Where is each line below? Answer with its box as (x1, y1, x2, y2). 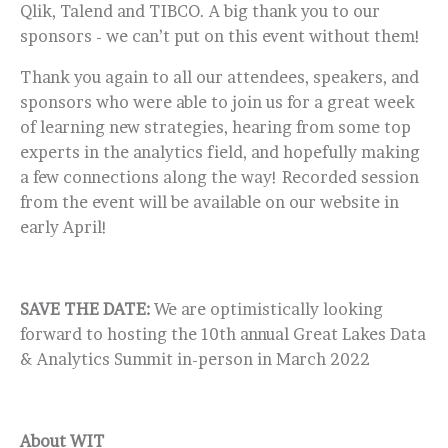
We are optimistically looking (150, 299, 383, 319)
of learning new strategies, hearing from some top (20, 117, 411, 137)
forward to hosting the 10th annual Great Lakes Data (20, 324, 426, 344)
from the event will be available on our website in (20, 192, 399, 212)
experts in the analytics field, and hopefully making (20, 142, 420, 162)
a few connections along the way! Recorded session (20, 167, 419, 187)
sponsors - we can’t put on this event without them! (20, 26, 421, 46)
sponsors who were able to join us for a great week (20, 92, 415, 112)
